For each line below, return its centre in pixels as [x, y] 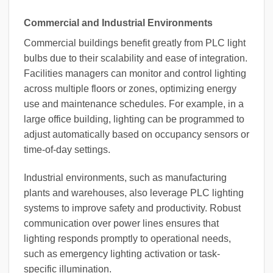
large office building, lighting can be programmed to [134, 119]
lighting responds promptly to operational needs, [127, 238]
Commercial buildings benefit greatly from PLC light [135, 43]
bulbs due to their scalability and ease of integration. [136, 58]
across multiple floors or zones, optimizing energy [130, 89]
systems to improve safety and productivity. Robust [132, 208]
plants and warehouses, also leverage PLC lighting [134, 193]
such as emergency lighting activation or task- [122, 253]
